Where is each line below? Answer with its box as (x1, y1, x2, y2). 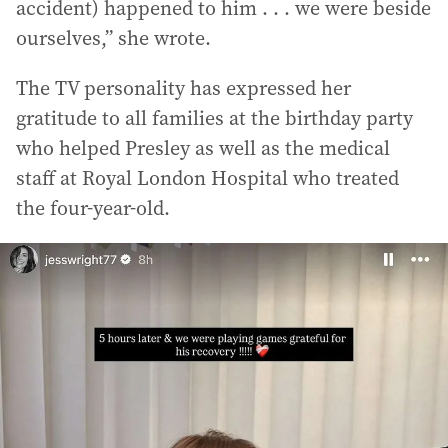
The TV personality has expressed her (16, 73, 351, 102)
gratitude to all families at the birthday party (16, 103, 413, 132)
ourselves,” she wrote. (16, 23, 211, 52)
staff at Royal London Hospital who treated (16, 163, 399, 192)
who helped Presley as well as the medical (16, 133, 390, 162)
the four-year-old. (16, 193, 170, 222)
